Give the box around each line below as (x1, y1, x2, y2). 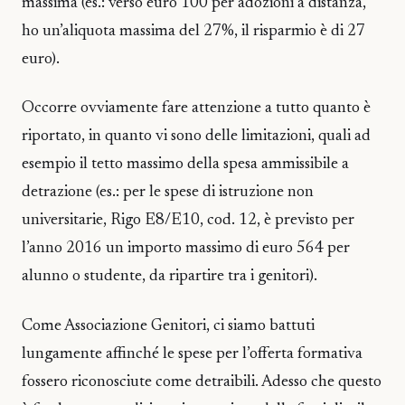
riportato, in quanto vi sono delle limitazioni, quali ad (22, 128, 371, 146)
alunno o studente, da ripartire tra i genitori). (22, 268, 317, 286)
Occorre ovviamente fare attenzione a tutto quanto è (22, 100, 371, 118)
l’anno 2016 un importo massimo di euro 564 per (22, 240, 350, 258)
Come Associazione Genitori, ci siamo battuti (22, 317, 315, 334)
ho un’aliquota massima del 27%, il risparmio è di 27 (22, 23, 365, 40)
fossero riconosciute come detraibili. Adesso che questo (22, 373, 381, 391)
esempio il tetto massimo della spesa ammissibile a (22, 156, 349, 174)
